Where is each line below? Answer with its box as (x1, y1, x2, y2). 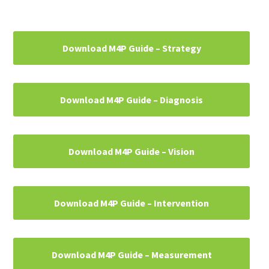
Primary (13, 29, 60, 47)
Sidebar (13, 44, 58, 61)
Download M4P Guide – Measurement (51, 249, 212, 261)
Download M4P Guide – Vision (68, 145, 195, 158)
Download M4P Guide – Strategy (62, 42, 201, 55)
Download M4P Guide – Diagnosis (60, 94, 203, 106)
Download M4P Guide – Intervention (54, 197, 209, 210)
